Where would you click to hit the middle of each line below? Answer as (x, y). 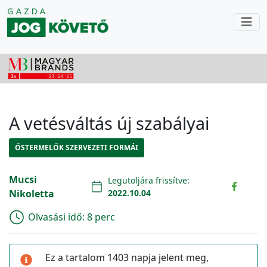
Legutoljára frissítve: (149, 180)
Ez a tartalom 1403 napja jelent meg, (127, 257)
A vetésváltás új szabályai (109, 123)
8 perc (101, 217)
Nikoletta (32, 193)
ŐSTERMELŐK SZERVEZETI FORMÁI (77, 147)
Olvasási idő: (58, 217)
